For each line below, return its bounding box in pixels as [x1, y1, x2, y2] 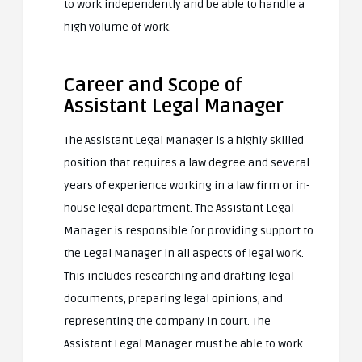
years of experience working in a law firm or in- [64, 179, 310, 192]
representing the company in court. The [64, 314, 271, 328]
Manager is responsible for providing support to [64, 224, 314, 238]
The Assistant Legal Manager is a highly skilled [64, 133, 304, 147]
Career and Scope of [64, 74, 242, 97]
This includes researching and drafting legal [64, 269, 294, 283]
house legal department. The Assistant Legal [64, 201, 294, 215]
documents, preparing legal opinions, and [64, 292, 283, 305]
